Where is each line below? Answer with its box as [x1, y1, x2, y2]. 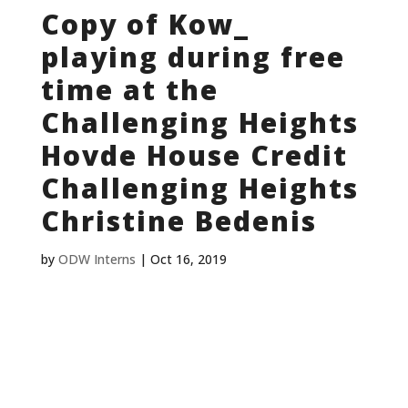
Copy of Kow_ [40, 5, 250, 44]
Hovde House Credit [40, 137, 348, 175]
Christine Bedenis [40, 202, 317, 240]
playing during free [40, 38, 345, 76]
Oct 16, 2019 [149, 250, 227, 269]
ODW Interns [57, 250, 136, 269]
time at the [40, 71, 219, 109]
